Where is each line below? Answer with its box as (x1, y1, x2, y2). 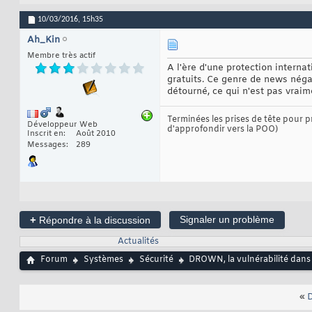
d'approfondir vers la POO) (167, 124, 278, 136)
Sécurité (139, 254, 173, 266)
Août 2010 (76, 129, 116, 139)
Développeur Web (27, 120, 97, 130)
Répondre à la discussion (36, 214, 150, 226)
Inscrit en (27, 129, 63, 139)
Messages (27, 140, 66, 150)
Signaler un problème (180, 214, 274, 226)
